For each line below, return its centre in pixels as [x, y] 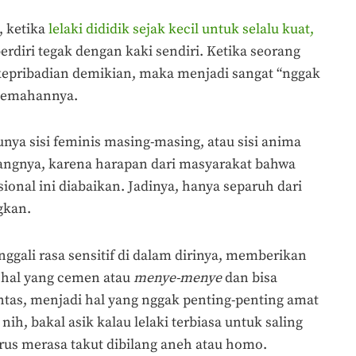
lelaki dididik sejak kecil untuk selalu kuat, [181, 29]
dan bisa [250, 279]
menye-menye [178, 279]
